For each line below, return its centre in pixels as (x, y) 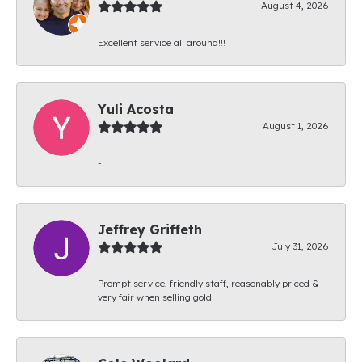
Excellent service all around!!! (162, 42)
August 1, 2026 (296, 125)
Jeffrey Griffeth (150, 229)
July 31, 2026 (300, 246)
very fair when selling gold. (156, 297)
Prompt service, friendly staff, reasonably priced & (208, 283)
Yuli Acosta (136, 109)
